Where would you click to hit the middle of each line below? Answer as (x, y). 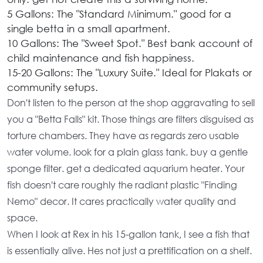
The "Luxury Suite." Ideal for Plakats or (163, 73)
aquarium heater (182, 168)
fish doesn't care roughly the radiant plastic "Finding (122, 185)
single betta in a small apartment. (89, 28)
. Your (232, 168)
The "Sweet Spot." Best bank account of (156, 43)
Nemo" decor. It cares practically (82, 201)
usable (224, 135)
